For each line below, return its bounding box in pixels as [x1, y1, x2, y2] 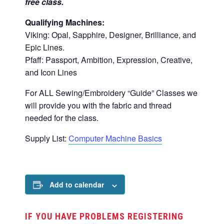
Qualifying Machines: [25, 16, 104, 28]
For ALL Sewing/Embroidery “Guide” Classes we [25, 87, 197, 99]
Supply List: [25, 132, 68, 144]
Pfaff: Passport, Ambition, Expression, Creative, [25, 54, 192, 66]
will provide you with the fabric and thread [25, 99, 171, 111]
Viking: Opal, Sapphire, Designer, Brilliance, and [25, 29, 196, 41]
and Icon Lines [25, 66, 77, 78]
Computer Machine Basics [68, 132, 162, 144]
